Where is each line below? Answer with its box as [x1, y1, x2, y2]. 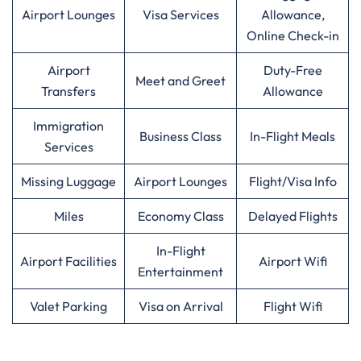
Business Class [139, 128, 222, 144]
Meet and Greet [135, 73, 226, 89]
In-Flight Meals [250, 128, 335, 144]
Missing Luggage [21, 173, 116, 189]
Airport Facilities [20, 253, 117, 269]
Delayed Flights [247, 208, 338, 224]
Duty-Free [263, 62, 322, 78]
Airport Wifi [258, 253, 327, 269]
